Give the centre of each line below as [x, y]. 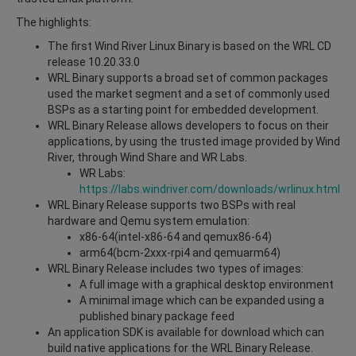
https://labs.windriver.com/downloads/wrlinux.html [210, 189]
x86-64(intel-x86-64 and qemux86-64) [176, 236]
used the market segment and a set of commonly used [189, 93]
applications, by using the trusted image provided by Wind [194, 141]
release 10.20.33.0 [94, 62]
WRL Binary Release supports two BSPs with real [172, 205]
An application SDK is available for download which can [186, 332]
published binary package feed [157, 316]
